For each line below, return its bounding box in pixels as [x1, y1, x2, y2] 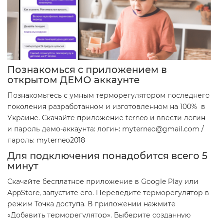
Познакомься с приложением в [7, 64, 167, 76]
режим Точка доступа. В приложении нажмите [7, 200, 176, 209]
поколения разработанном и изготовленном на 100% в [7, 102, 205, 111]
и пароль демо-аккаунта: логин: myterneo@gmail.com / [7, 125, 204, 134]
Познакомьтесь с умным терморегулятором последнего [7, 91, 210, 100]
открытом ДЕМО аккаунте [7, 74, 140, 86]
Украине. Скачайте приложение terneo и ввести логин [7, 113, 205, 123]
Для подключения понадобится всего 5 [7, 150, 207, 162]
